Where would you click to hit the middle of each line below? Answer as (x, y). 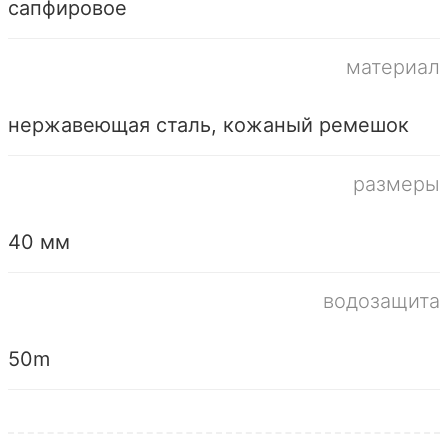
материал (393, 66)
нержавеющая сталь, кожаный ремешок (208, 124)
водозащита (381, 300)
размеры (396, 183)
